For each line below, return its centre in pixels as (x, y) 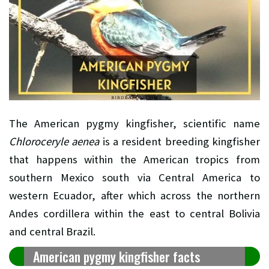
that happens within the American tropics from (134, 160)
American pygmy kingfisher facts (116, 257)
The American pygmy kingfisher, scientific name (134, 124)
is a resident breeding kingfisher (180, 142)
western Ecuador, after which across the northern (134, 196)
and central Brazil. (52, 232)
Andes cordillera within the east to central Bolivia (134, 214)
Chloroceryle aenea (54, 142)
